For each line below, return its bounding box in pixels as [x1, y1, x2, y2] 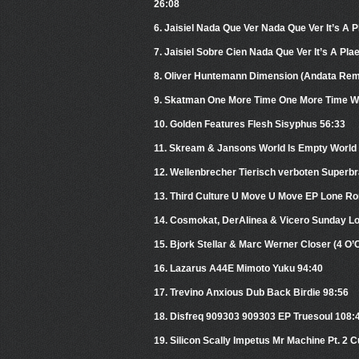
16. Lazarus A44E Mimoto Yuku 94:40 [154, 263, 323, 275]
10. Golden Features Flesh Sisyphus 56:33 [154, 119, 345, 131]
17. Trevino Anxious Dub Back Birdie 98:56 [154, 287, 349, 299]
